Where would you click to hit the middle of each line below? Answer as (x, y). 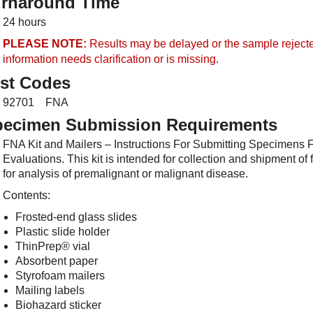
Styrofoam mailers (60, 276)
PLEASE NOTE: (45, 44)
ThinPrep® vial (53, 246)
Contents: (27, 195)
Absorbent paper (57, 261)
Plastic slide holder (63, 232)
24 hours (24, 22)
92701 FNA (36, 102)
